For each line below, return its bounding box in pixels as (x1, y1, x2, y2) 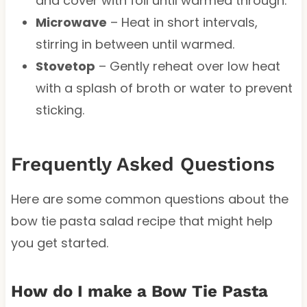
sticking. (35, 101, 84, 119)
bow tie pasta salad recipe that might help (10, 212, 273, 230)
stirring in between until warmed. (35, 35, 234, 53)
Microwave (35, 13, 107, 31)
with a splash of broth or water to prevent (35, 79, 293, 97)
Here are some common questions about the (10, 190, 288, 208)
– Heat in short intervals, (106, 13, 258, 31)
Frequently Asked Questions (10, 152, 275, 175)
